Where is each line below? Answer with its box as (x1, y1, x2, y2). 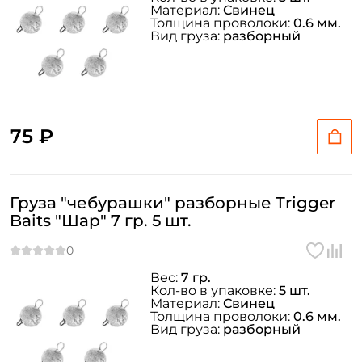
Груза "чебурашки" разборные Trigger (10, 193, 335, 213)
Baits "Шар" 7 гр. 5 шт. (10, 211, 192, 230)
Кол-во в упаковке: (150, 283, 279, 298)
